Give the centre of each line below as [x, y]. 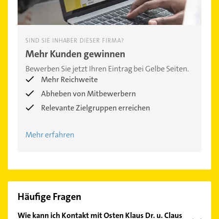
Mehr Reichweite [69, 80]
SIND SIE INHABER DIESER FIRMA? [75, 41]
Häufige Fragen [49, 197]
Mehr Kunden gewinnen [75, 54]
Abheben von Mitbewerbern [88, 94]
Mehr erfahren [50, 135]
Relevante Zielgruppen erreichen [96, 108]
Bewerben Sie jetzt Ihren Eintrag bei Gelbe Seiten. [107, 69]
